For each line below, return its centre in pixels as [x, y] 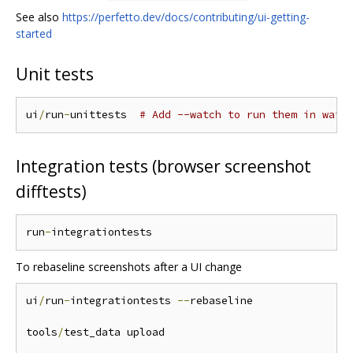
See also [39, 17]
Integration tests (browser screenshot [163, 167]
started [34, 33]
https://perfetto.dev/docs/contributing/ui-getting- [186, 17]
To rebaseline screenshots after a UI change [129, 267]
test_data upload [114, 333]
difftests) [51, 192]
